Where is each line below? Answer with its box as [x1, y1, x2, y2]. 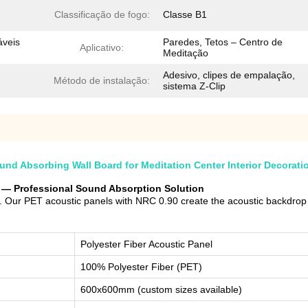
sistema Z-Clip [163, 80, 225, 92]
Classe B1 [163, 9, 207, 21]
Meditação [163, 47, 208, 59]
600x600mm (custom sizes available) [80, 284, 242, 296]
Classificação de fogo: [54, 9, 150, 21]
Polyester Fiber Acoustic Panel [80, 239, 212, 250]
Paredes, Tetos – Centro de [163, 36, 283, 48]
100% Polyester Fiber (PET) [80, 261, 202, 273]
